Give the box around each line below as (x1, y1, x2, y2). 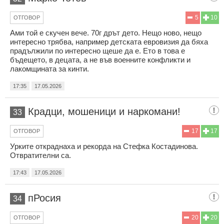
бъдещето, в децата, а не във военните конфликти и (10, 55, 190, 64)
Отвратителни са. (10, 150, 71, 159)
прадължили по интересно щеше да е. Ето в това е (10, 46, 185, 55)
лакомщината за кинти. (10, 64, 89, 73)
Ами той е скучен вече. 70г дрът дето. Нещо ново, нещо (10, 28, 201, 37)
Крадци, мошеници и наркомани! (28, 105, 180, 117)
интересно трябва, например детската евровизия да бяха (10, 37, 208, 46)
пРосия (28, 192, 61, 203)
